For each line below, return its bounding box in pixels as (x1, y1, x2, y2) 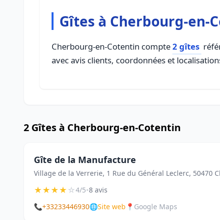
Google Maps (134, 202, 177, 211)
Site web (98, 202, 126, 211)
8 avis (89, 185, 108, 194)
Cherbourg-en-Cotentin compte (52, 41, 172, 52)
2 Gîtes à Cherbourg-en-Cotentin (24, 121, 181, 134)
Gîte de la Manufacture (34, 154, 136, 165)
